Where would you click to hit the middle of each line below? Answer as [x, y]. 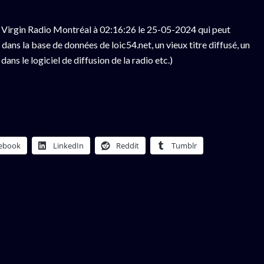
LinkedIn [68, 146]
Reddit [128, 146]
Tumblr [184, 146]
